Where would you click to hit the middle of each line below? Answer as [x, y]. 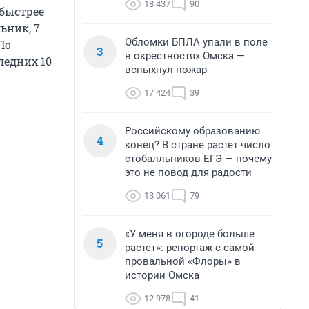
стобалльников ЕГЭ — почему [198, 159]
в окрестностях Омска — [185, 56]
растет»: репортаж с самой [190, 248]
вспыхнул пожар [166, 70]
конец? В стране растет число [198, 145]
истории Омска [162, 275]
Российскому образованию [192, 131]
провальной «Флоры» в [183, 261]
